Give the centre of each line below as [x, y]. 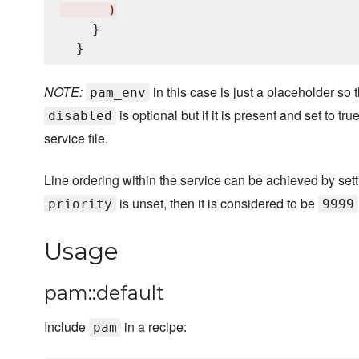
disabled [80, 116]
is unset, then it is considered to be [217, 204]
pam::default [104, 293]
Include [67, 327]
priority [80, 204]
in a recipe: [154, 327]
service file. [76, 139]
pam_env [118, 93]
